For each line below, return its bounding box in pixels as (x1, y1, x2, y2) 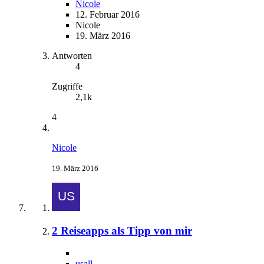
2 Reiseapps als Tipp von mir (52, 224, 192, 237)
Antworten (52, 51, 92, 61)
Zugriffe (52, 81, 82, 91)
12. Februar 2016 (75, 9, 140, 19)
